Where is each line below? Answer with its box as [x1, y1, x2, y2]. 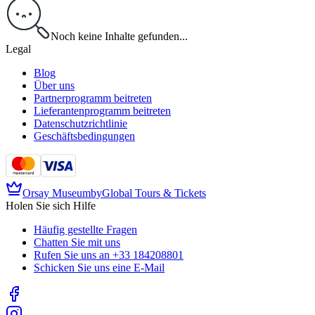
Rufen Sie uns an [34, 249, 110, 262]
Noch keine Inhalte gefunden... [51, 30, 188, 43]
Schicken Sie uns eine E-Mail [34, 262, 165, 274]
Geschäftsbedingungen [34, 130, 135, 143]
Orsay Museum [22, 187, 91, 200]
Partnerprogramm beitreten [34, 92, 152, 105]
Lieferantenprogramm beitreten [34, 105, 171, 117]
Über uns [34, 79, 75, 92]
